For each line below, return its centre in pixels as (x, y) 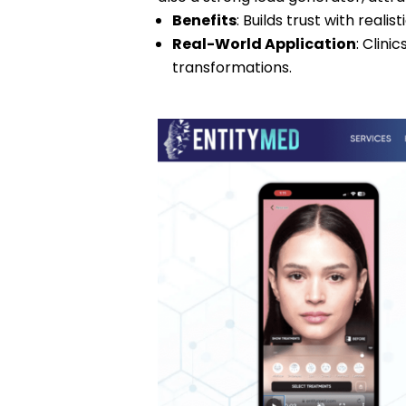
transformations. (232, 68)
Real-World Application (264, 44)
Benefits (204, 21)
